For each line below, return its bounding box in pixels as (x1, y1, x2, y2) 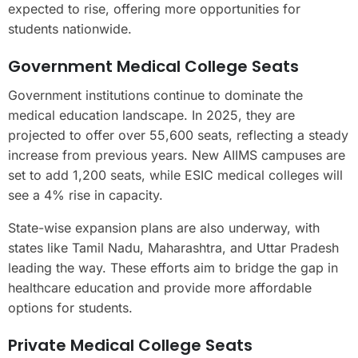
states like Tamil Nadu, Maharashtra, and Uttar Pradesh (8, 239, 339, 256)
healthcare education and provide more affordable (8, 279, 312, 296)
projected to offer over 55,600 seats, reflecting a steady (8, 126, 348, 143)
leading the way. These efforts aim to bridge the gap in (8, 259, 338, 276)
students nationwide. (8, 20, 132, 37)
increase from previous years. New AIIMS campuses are (8, 146, 345, 163)
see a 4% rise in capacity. (8, 186, 163, 203)
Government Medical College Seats (8, 54, 299, 78)
